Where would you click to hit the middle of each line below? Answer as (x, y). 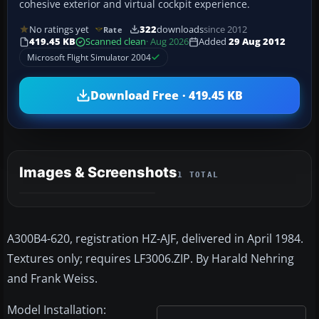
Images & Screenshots (98, 173)
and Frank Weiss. (52, 279)
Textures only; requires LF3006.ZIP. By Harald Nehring (151, 259)
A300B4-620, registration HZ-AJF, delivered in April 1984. (155, 239)
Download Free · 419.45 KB (167, 95)
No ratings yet (59, 29)
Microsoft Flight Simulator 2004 (89, 58)
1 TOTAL (198, 175)
